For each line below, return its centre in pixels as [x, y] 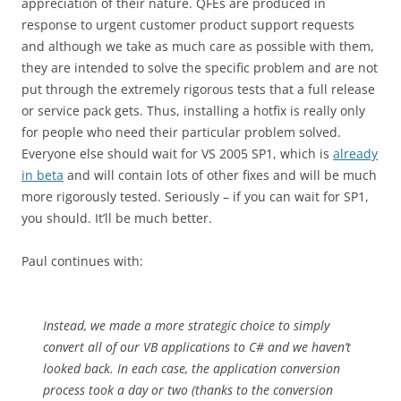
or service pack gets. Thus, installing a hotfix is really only [193, 111]
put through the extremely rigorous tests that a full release [198, 89]
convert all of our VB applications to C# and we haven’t [197, 347]
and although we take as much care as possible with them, [198, 46]
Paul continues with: [82, 261]
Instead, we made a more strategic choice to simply [186, 325]
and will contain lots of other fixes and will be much [220, 175]
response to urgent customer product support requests [188, 25]
